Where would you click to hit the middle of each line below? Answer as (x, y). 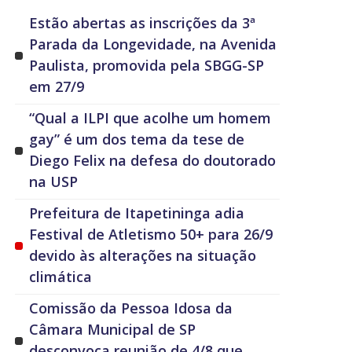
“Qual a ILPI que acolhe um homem (150, 118)
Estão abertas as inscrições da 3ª (143, 23)
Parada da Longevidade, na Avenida (153, 44)
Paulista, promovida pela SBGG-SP (147, 66)
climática (61, 277)
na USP (54, 182)
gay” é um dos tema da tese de (137, 139)
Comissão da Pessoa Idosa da (131, 308)
